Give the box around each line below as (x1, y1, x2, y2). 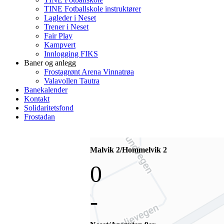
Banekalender (24, 85, 67, 94)
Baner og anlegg (24, 58, 76, 67)
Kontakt (24, 94, 49, 103)
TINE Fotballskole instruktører (44, 4, 141, 13)
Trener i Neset (44, 22, 88, 31)
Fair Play (44, 31, 72, 40)
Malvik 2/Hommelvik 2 (90, 145, 167, 154)
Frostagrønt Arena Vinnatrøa (44, 67, 134, 76)
